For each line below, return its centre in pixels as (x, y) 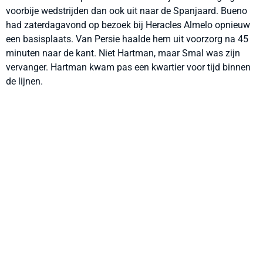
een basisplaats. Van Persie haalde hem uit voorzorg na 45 (127, 39)
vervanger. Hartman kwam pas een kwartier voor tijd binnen (128, 67)
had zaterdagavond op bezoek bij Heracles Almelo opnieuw (128, 25)
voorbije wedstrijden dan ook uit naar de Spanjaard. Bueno (127, 11)
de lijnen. (24, 81)
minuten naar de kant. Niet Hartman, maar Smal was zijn (123, 53)
